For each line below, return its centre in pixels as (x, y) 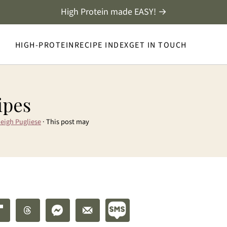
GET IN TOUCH (158, 45)
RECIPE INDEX (102, 45)
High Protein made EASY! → (113, 12)
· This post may (65, 122)
